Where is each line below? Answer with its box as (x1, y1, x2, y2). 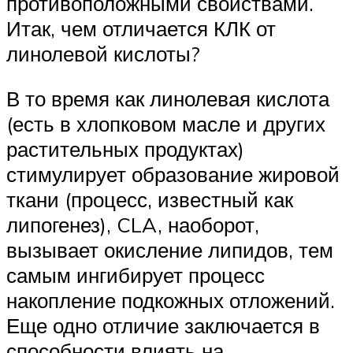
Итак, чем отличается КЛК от (6, 15, 276, 41)
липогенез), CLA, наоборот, (6, 212, 259, 238)
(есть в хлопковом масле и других (6, 111, 325, 137)
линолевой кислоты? (6, 40, 200, 66)
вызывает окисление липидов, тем (6, 237, 333, 263)
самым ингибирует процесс (6, 262, 265, 288)
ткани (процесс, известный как (6, 187, 293, 213)
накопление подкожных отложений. (6, 288, 335, 314)
